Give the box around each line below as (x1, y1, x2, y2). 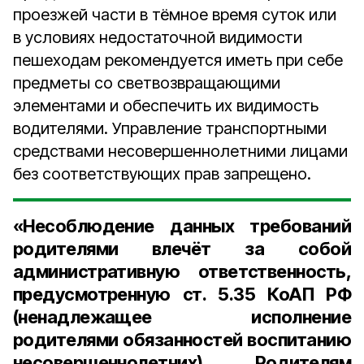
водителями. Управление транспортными (13, 119, 327, 138)
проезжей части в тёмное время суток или (13, 5, 336, 24)
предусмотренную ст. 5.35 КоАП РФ (13, 284, 351, 305)
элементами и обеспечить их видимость (13, 96, 318, 115)
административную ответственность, (13, 261, 351, 282)
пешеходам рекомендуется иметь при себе (13, 50, 343, 70)
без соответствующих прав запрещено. (13, 164, 311, 184)
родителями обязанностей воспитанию (13, 329, 351, 350)
